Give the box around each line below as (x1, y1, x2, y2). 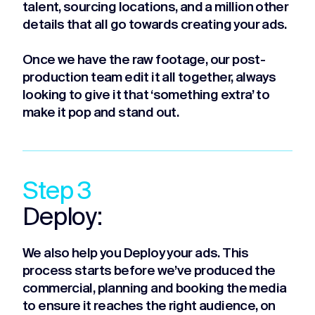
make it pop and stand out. (22, 106, 179, 120)
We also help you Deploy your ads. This (22, 247, 249, 261)
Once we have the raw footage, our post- (22, 53, 266, 67)
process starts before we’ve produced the (22, 264, 276, 278)
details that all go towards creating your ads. (22, 18, 290, 32)
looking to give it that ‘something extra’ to (22, 89, 270, 103)
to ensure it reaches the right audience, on (22, 300, 276, 314)
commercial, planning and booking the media (22, 282, 287, 296)
